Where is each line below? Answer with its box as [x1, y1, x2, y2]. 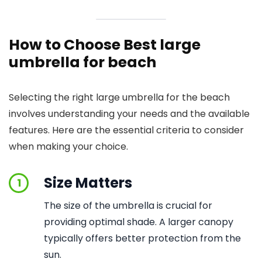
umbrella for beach [9, 52, 156, 73]
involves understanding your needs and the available [9, 107, 250, 120]
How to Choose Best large [9, 35, 201, 55]
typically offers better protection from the [44, 232, 241, 245]
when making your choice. [9, 140, 128, 153]
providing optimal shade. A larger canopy [44, 215, 233, 229]
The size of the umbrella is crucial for [44, 199, 212, 212]
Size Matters [44, 173, 132, 192]
